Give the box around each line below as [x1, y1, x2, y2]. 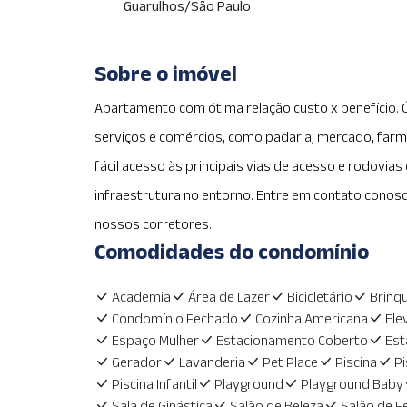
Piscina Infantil [111, 376, 197, 392]
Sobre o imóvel [94, 61, 237, 85]
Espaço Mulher [111, 333, 199, 348]
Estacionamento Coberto [215, 333, 368, 348]
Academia [111, 289, 171, 304]
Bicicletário [286, 289, 352, 304]
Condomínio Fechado [111, 311, 238, 326]
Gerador [111, 354, 162, 370]
